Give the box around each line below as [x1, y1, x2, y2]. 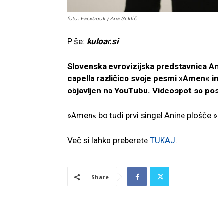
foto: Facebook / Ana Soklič [67, 15, 137, 22]
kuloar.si [87, 36, 118, 47]
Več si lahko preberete [67, 135, 150, 145]
